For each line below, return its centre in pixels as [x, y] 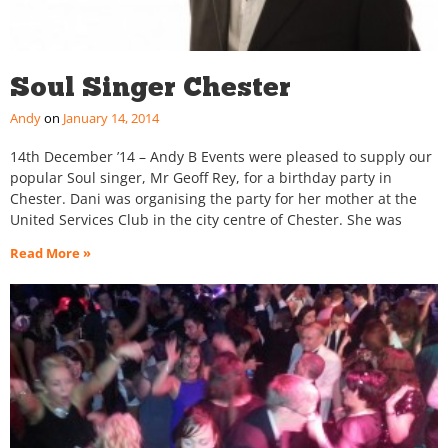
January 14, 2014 [109, 118]
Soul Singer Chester [150, 87]
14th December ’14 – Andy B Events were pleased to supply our [221, 157]
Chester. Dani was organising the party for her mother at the [213, 199]
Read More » [50, 253]
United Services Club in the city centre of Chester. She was [206, 220]
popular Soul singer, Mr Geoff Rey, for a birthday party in [201, 178]
